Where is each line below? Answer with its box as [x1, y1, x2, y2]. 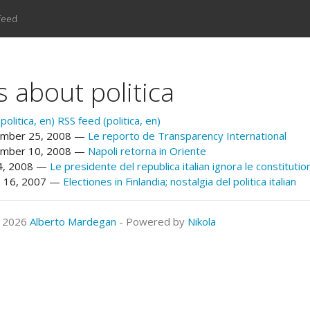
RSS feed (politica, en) [57, 113, 161, 128]
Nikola [188, 215, 216, 229]
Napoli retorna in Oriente [88, 144, 206, 158]
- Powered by [116, 215, 188, 229]
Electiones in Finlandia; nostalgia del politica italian [63, 174, 296, 189]
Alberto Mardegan [30, 215, 116, 229]
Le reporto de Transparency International [88, 129, 286, 143]
